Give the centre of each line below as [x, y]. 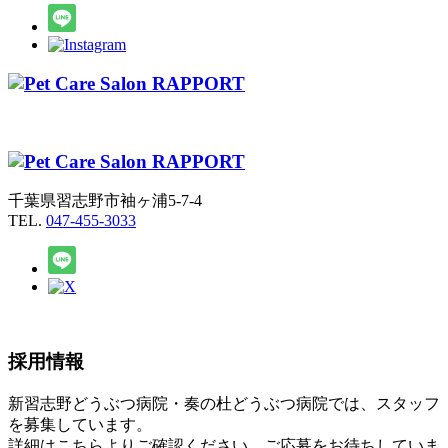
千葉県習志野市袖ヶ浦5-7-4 [105, 201]
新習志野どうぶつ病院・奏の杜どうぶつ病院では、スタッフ [224, 403]
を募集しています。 [80, 424]
